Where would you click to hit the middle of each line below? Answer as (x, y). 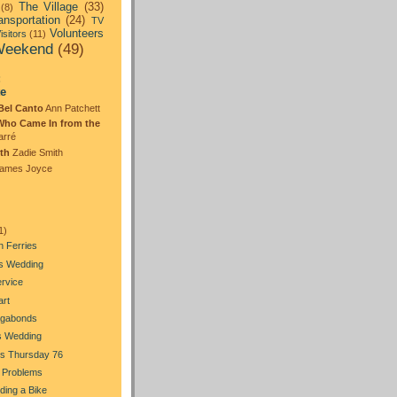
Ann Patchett (72, 108)
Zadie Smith (36, 153)
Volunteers (77, 34)
